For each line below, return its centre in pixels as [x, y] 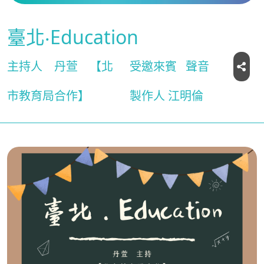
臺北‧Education [73, 37]
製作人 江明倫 [167, 96]
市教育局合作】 [48, 96]
